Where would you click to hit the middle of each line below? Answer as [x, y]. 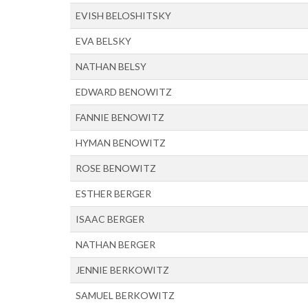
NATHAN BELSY [111, 66]
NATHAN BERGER [115, 244]
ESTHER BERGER [113, 193]
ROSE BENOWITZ [116, 168]
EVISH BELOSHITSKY [123, 15]
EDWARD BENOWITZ [124, 91]
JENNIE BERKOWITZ [122, 269]
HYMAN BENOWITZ [121, 142]
